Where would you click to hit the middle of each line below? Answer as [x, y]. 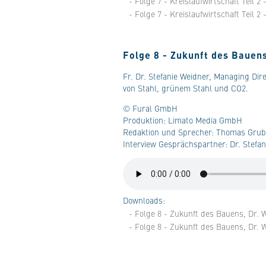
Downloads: [144, 200]
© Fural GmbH [150, 108]
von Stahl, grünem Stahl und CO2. [186, 88]
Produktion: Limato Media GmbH [183, 120]
